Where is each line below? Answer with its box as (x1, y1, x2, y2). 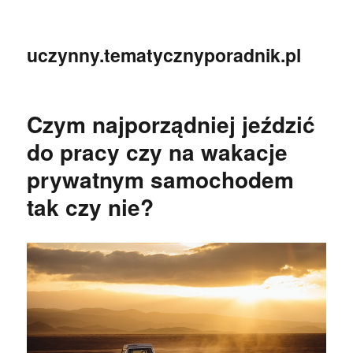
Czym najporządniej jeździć (27, 108, 316, 140)
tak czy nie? (27, 191, 154, 223)
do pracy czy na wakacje (27, 136, 288, 168)
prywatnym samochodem (27, 163, 295, 195)
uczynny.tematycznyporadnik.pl (27, 42, 302, 68)
